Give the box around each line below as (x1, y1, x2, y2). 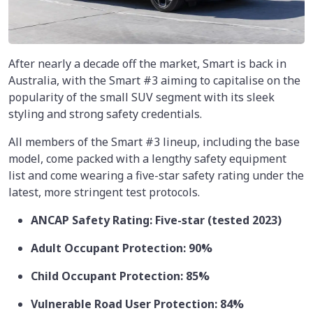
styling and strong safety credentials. (8, 106, 202, 122)
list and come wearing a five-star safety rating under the (8, 168, 304, 184)
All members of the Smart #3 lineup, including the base (8, 134, 300, 150)
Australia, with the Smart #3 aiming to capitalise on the (8, 73, 300, 89)
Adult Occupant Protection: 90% (31, 240, 212, 256)
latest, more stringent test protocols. (8, 184, 200, 201)
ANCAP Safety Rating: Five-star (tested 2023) (31, 212, 282, 228)
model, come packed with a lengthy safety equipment (8, 151, 286, 167)
